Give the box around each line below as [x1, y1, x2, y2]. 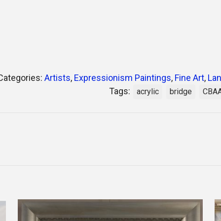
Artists [44, 73, 71, 83]
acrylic [137, 87, 159, 97]
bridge [170, 87, 192, 97]
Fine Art [175, 73, 204, 83]
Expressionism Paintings [74, 73, 171, 83]
